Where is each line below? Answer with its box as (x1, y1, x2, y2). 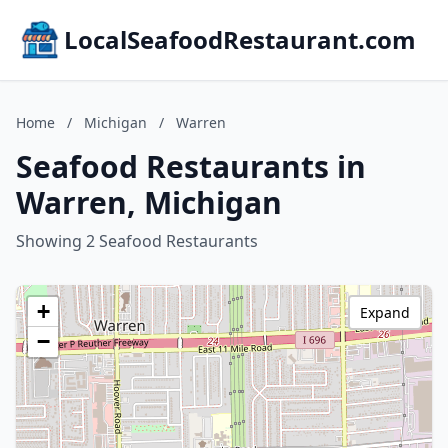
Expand (360, 303, 410, 322)
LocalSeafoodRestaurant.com (64, 23, 416, 56)
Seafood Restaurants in (16, 146, 366, 187)
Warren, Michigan (16, 182, 282, 223)
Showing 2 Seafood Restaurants (16, 230, 258, 252)
